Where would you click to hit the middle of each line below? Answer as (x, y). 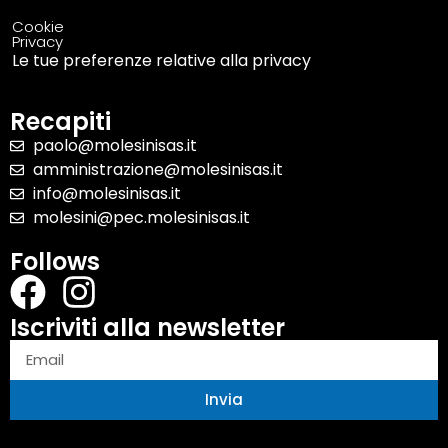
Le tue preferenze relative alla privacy (161, 61)
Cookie (38, 27)
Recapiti (60, 121)
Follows (55, 261)
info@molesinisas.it (106, 193)
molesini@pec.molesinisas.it (141, 217)
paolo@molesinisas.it (114, 145)
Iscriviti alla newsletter (147, 327)
